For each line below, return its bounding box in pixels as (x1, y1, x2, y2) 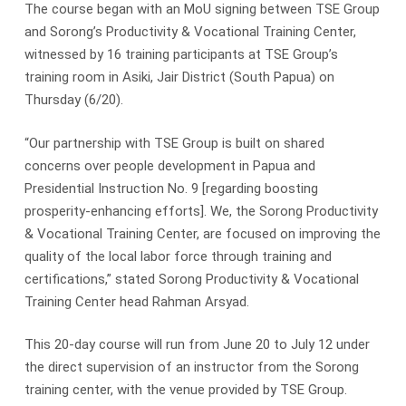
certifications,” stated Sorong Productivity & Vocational (24, 270, 359, 287)
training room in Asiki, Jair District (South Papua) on (24, 69, 334, 86)
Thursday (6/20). (24, 92, 123, 109)
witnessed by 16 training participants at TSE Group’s (24, 46, 338, 63)
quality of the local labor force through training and (24, 247, 332, 265)
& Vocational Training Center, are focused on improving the (24, 225, 381, 242)
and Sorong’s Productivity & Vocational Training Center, (24, 24, 356, 41)
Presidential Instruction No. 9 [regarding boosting (24, 179, 318, 197)
